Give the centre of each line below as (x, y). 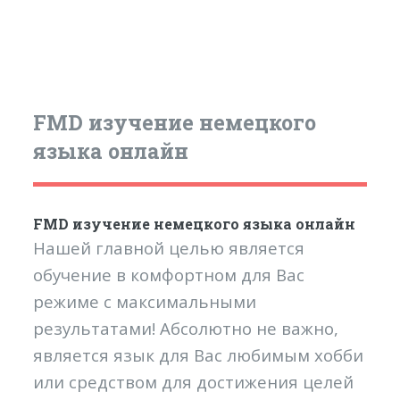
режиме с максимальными (145, 301)
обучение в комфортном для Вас (169, 274)
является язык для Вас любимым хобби (199, 354)
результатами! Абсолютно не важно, (186, 328)
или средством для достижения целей (194, 381)
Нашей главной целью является (169, 247)
